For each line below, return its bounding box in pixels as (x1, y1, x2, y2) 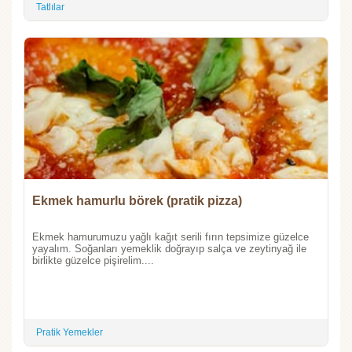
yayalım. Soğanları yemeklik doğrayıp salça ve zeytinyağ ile (32, 242, 306, 255)
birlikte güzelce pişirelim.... (32, 254, 154, 266)
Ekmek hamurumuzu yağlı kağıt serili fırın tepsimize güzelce (32, 230, 309, 243)
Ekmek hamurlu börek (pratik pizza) (32, 193, 242, 207)
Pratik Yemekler (36, 326, 103, 338)
